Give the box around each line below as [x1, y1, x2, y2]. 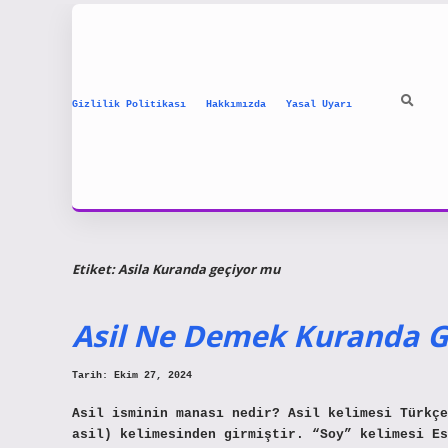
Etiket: [72, 259, 118, 278]
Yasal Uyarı [286, 98, 352, 110]
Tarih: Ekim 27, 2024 [72, 370, 192, 382]
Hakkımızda [206, 98, 266, 110]
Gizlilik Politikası [72, 98, 186, 110]
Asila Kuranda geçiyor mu [118, 259, 280, 278]
